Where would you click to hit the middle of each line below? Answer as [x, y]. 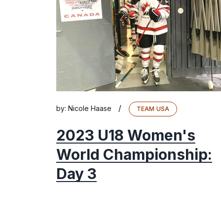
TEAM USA [153, 109]
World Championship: [134, 154]
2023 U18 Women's [126, 135]
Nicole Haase [90, 108]
